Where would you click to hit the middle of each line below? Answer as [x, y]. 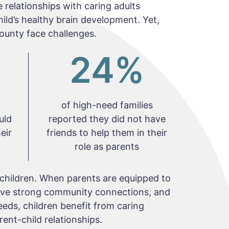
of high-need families [107, 105]
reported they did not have [107, 119]
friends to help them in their [107, 133]
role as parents [107, 147]
